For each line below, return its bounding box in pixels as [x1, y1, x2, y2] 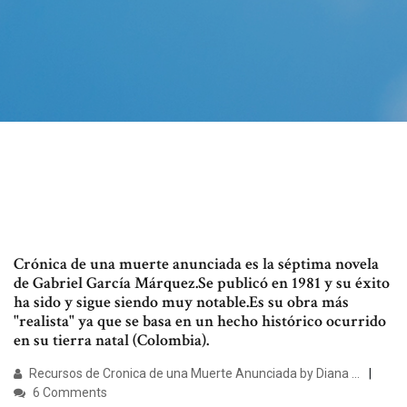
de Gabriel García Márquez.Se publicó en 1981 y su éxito [14, 273, 390, 294]
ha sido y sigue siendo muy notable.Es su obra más [14, 292, 349, 313]
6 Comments [30, 385, 107, 401]
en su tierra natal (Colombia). [14, 330, 209, 352]
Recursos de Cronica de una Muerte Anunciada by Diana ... [26, 366, 360, 382]
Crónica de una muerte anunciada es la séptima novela [14, 253, 379, 275]
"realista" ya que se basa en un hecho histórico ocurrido [14, 311, 386, 333]
